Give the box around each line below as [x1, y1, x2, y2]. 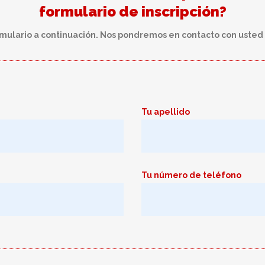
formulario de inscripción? [38, 3, 227, 20]
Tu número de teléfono [141, 170, 241, 180]
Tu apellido [141, 107, 190, 117]
